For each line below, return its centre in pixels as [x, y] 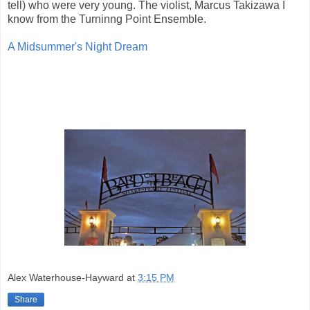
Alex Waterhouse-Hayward [66, 278]
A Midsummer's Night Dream [77, 46]
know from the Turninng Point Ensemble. [107, 19]
